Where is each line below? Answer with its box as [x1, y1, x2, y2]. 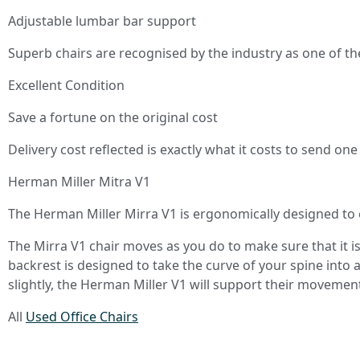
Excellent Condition [8, 76, 125, 94]
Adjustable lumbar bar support [8, 11, 196, 30]
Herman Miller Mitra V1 [8, 172, 150, 190]
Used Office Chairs [26, 307, 138, 325]
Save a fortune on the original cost [8, 108, 218, 126]
